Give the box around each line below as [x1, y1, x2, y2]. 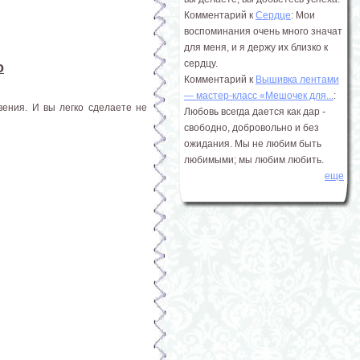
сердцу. [184, 58, 218, 69]
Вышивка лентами [256, 74, 339, 85]
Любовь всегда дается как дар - [184, 106, 325, 117]
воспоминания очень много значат [184, 26, 342, 37]
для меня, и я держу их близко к [184, 42, 328, 53]
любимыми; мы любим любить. [184, 154, 324, 166]
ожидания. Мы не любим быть [184, 138, 321, 149]
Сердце [256, 10, 291, 21]
